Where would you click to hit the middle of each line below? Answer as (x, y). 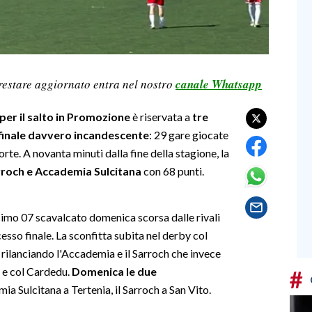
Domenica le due (113, 271)
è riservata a (161, 116)
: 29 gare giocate (189, 134)
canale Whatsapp (219, 84)
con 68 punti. (174, 171)
